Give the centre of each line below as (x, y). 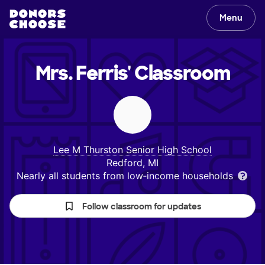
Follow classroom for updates (142, 206)
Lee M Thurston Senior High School (132, 150)
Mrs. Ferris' (83, 73)
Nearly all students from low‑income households (126, 176)
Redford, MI (132, 163)
